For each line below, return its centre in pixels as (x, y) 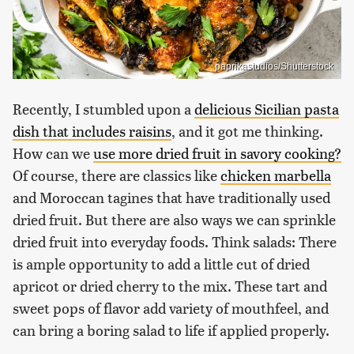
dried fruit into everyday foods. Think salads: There (175, 241)
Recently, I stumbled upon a (104, 108)
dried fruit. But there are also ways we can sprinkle (174, 219)
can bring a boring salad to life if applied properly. (171, 330)
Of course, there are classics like (117, 175)
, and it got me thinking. (247, 130)
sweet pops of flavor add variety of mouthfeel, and (171, 307)
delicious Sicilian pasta (267, 108)
